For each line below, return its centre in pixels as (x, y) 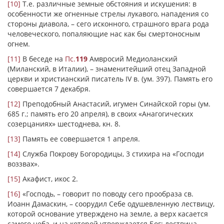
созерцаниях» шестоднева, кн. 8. (64, 124)
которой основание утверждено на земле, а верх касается (108, 214)
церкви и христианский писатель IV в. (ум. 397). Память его (110, 79)
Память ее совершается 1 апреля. (80, 139)
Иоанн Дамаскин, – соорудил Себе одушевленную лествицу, (111, 204)
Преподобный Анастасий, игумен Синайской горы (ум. (115, 104)
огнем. (19, 44)
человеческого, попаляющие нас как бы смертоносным (104, 34)
